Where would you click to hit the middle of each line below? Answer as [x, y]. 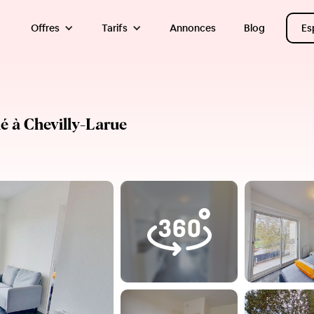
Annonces [192, 28]
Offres [45, 28]
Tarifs [114, 28]
